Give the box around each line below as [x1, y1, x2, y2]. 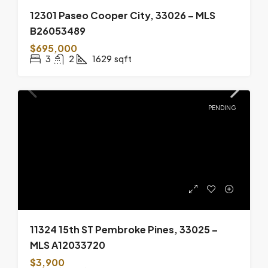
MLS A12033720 [30, 238, 105, 251]
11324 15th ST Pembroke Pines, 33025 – [30, 223, 218, 236]
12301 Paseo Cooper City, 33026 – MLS [30, 8, 215, 22]
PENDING [208, 103, 236, 111]
